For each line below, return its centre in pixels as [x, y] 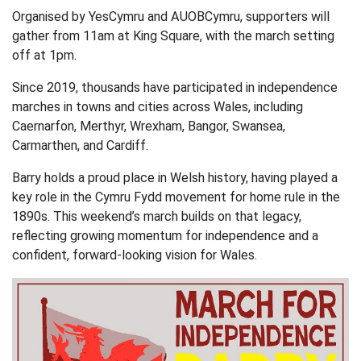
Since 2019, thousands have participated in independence [175, 88]
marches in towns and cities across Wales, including [158, 107]
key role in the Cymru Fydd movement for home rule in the [176, 197]
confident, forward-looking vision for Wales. [135, 255]
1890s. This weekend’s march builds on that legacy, [157, 217]
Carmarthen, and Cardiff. [82, 146]
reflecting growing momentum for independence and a [165, 236]
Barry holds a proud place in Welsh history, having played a [175, 178]
